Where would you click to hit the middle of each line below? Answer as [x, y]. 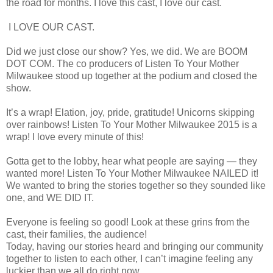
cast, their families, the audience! [76, 234]
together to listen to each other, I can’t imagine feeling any [129, 258]
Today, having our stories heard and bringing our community [135, 246]
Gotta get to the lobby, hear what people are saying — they [132, 161]
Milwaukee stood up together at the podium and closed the [132, 76]
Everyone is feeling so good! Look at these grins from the [128, 222]
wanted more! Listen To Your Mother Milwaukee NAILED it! [132, 173]
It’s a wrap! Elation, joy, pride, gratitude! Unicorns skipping [130, 112]
